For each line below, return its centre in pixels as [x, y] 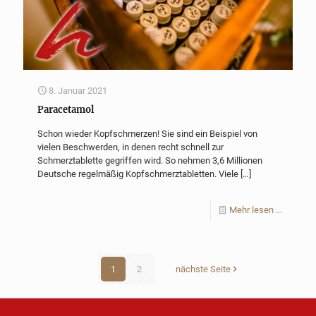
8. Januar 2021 [78, 90]
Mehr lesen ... [256, 209]
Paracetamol [66, 109]
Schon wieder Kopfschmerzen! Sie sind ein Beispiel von [147, 133]
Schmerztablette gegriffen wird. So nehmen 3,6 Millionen [150, 160]
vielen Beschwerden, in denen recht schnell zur [130, 147]
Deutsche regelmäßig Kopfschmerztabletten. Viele [138, 174]
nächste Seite [203, 269]
